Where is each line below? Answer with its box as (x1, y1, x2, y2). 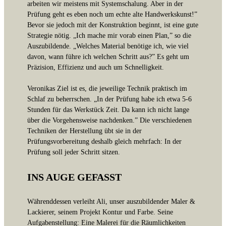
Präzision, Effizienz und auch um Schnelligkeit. (27, 63, 164, 72)
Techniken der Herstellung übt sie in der (27, 127, 142, 135)
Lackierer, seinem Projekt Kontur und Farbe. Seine (27, 207, 173, 216)
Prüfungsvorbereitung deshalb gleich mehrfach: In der (27, 137, 182, 146)
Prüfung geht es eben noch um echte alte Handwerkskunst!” (27, 10, 197, 19)
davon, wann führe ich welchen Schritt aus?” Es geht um (27, 52, 189, 61)
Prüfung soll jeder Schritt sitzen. (27, 148, 120, 156)
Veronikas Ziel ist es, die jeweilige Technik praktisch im (27, 84, 187, 93)
